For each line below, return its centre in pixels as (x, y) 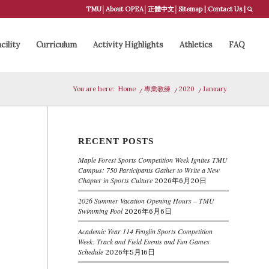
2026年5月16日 (130, 252)
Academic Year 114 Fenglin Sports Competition (145, 231)
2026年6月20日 (180, 180)
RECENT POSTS (116, 141)
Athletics (196, 45)
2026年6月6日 (148, 211)
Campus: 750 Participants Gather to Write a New (149, 170)
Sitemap (191, 9)
